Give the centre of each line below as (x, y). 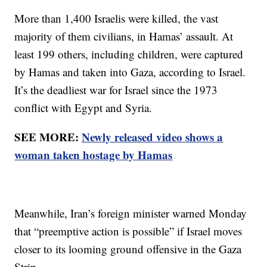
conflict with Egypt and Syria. (83, 107)
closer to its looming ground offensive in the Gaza (128, 249)
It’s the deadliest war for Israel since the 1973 (116, 89)
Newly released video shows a (153, 136)
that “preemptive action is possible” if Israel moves (128, 231)
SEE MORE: (48, 136)
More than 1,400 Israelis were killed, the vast (117, 18)
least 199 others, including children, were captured (129, 54)
